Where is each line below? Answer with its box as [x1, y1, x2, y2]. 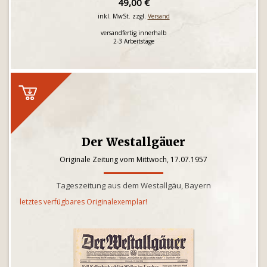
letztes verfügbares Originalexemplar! [20, 197, 147, 207]
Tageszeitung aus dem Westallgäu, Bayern [56, 180, 211, 191]
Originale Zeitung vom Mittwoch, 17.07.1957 [60, 154, 207, 164]
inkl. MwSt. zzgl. [97, 12, 148, 20]
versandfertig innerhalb [101, 29, 166, 37]
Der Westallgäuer [82, 135, 185, 149]
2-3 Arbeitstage [113, 37, 154, 45]
